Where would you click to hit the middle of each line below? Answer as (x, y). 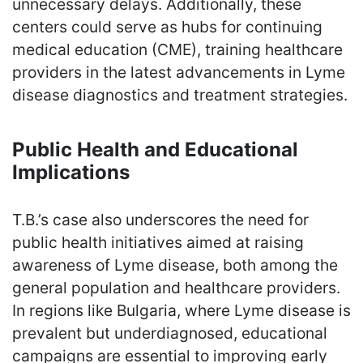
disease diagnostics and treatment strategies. (180, 94)
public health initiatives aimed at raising (158, 242)
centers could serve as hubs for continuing (167, 26)
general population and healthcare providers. (176, 287)
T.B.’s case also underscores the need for (160, 219)
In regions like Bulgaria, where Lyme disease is (181, 310)
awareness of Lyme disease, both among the (175, 265)
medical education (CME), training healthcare (177, 49)
